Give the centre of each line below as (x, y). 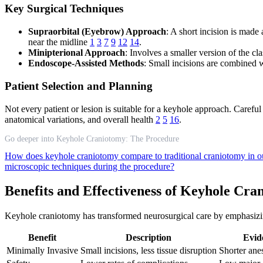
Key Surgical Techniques (64, 9)
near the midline (59, 42)
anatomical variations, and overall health (80, 119)
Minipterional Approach (77, 53)
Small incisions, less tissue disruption (149, 251)
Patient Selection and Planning (79, 86)
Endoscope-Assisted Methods (86, 63)
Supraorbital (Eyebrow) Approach (97, 32)
